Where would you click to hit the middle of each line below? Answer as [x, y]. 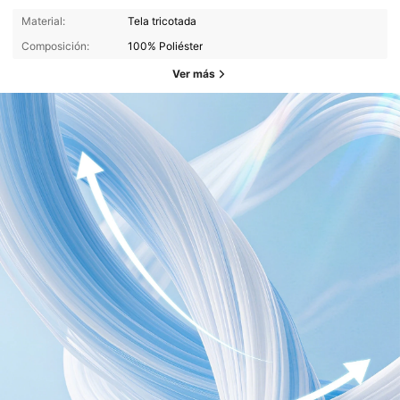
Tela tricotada [162, 21]
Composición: [55, 46]
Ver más [194, 74]
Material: [43, 21]
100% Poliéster [166, 46]
